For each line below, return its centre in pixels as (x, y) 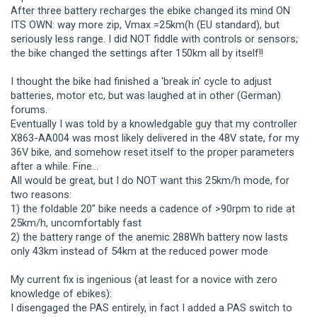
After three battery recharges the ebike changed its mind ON (150, 10)
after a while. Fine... (54, 166)
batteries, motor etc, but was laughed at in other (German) (146, 95)
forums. (29, 109)
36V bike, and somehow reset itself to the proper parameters (152, 152)
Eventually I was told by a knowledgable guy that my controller (154, 123)
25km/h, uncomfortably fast (76, 223)
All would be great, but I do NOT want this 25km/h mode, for (150, 180)
